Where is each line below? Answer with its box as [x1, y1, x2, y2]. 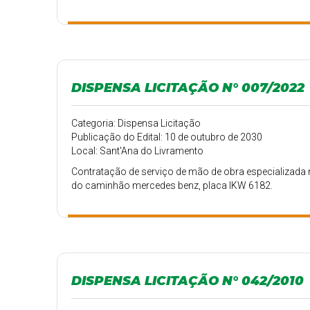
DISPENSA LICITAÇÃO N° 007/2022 [71, 80, 305, 95]
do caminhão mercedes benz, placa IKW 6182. [71, 180, 273, 191]
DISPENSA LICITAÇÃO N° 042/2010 [71, 273, 304, 289]
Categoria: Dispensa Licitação [71, 118, 201, 129]
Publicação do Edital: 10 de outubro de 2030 [71, 131, 263, 143]
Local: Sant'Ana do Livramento [71, 145, 204, 156]
